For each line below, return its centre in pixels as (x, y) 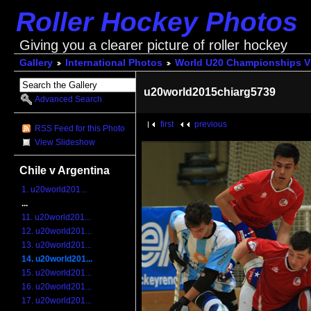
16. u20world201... (57, 287)
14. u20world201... (57, 259)
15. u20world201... (57, 273)
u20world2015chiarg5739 (210, 92)
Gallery (36, 63)
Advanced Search (69, 100)
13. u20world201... (57, 245)
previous (211, 124)
